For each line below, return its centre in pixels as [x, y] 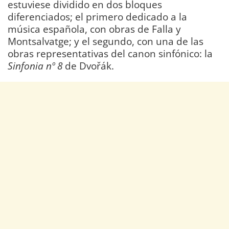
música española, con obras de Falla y [94, 29]
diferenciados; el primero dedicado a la [97, 17]
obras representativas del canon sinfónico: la [110, 54]
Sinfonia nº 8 [35, 66]
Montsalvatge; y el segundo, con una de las [106, 41]
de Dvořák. [88, 66]
